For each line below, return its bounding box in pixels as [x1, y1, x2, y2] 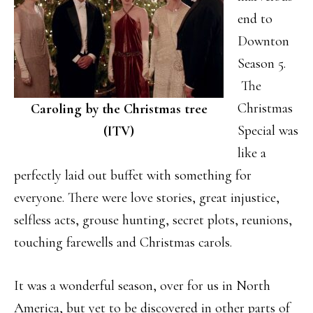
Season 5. [238, 54, 286, 72]
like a [238, 144, 266, 161]
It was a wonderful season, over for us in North [14, 277, 270, 294]
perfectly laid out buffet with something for [14, 166, 252, 184]
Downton [238, 32, 289, 50]
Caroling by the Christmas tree [30, 100, 208, 117]
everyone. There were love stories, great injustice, [14, 189, 279, 206]
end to [238, 10, 272, 27]
